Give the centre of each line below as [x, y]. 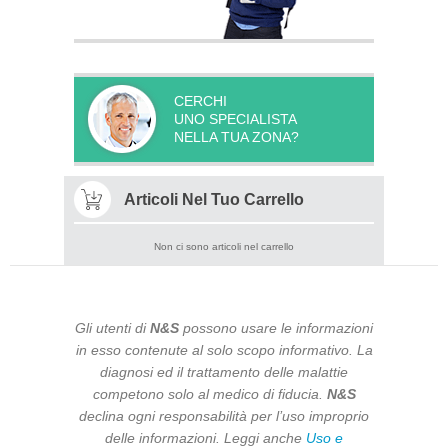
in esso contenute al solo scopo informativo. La [224, 350]
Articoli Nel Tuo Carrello [214, 199]
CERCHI [200, 101]
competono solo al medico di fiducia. [209, 394]
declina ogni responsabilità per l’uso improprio [224, 416]
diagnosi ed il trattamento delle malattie [224, 372]
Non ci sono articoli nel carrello [224, 246]
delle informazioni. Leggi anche [205, 438]
